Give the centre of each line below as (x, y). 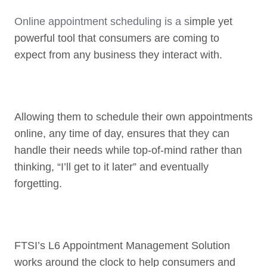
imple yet (211, 21)
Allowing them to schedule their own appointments (133, 117)
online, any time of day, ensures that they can (122, 133)
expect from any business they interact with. (121, 55)
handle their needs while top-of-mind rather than (128, 150)
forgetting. (40, 183)
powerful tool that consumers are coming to (117, 38)
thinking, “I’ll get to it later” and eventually (111, 167)
